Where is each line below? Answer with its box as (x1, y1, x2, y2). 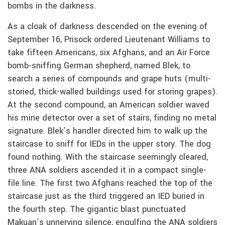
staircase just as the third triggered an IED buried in (8, 190, 204, 202)
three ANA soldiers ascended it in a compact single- (8, 164, 206, 176)
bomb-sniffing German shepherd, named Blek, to (8, 59, 190, 72)
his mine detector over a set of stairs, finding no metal (8, 111, 216, 124)
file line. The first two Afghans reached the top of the (8, 177, 212, 189)
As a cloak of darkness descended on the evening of (8, 20, 207, 33)
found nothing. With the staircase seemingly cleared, (8, 151, 208, 163)
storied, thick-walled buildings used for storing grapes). (8, 85, 217, 98)
